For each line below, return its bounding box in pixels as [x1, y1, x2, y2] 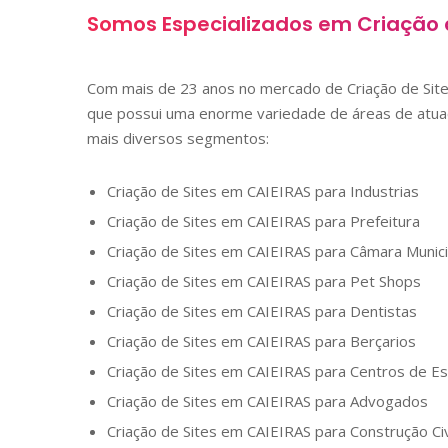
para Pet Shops [311, 270, 421, 291]
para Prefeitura [311, 210, 420, 231]
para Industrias [311, 180, 419, 201]
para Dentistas [311, 300, 417, 321]
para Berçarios [311, 330, 416, 351]
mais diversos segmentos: [87, 127, 269, 148]
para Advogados [311, 390, 428, 411]
